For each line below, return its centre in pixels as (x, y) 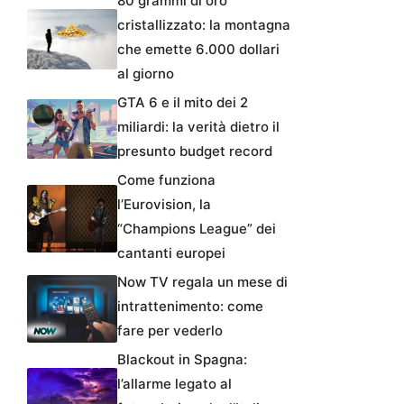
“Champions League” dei (197, 229)
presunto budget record (195, 151)
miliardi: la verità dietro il (198, 127)
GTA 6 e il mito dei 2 (183, 103)
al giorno (146, 74)
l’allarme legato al (174, 384)
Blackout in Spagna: (182, 360)
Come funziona (166, 180)
